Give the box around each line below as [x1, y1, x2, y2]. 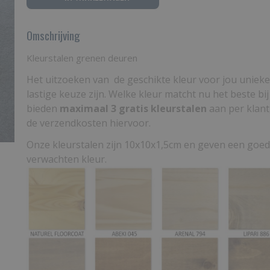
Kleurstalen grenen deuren [27, 52, 137, 64]
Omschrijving [27, 27, 80, 43]
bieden [27, 102, 60, 115]
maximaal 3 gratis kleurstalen [60, 102, 207, 115]
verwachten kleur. [27, 152, 107, 166]
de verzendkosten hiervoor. [27, 116, 151, 130]
